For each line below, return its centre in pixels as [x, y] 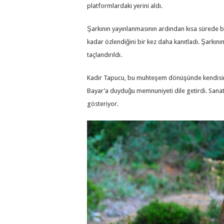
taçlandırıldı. [104, 55]
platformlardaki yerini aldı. [125, 6]
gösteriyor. [103, 104]
